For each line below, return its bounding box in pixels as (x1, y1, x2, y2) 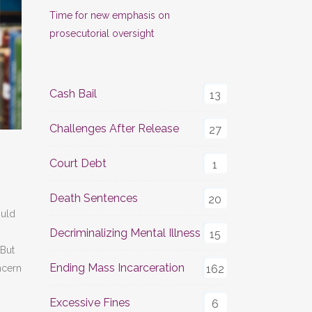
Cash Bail (49, 87, 97, 100)
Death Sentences (49, 192, 138, 205)
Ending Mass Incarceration (49, 261, 185, 274)
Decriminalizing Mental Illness (49, 226, 201, 240)
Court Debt (49, 157, 107, 170)
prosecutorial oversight (49, 28, 154, 39)
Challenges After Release (49, 122, 179, 135)
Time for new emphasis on (49, 10, 170, 21)
